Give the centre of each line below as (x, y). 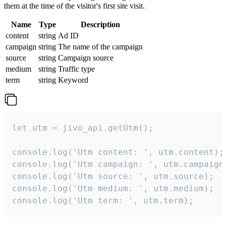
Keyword (73, 80)
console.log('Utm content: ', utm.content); (118, 152)
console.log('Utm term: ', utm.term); (103, 200)
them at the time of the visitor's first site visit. (74, 6)
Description (100, 24)
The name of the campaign (100, 46)
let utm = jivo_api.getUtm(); (83, 128)
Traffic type (76, 69)
